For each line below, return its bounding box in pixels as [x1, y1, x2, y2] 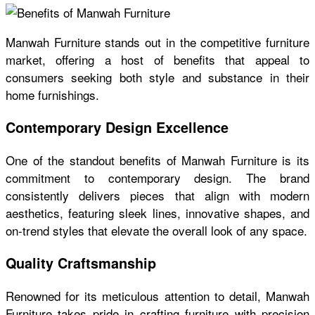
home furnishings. [6, 86, 99, 104]
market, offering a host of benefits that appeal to [6, 51, 309, 69]
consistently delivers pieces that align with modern [6, 186, 309, 205]
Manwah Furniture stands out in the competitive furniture [6, 33, 309, 51]
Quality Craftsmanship [6, 252, 156, 273]
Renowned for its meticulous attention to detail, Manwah [6, 286, 309, 304]
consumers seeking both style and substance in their [6, 68, 309, 86]
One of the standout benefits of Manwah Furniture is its [6, 151, 309, 169]
